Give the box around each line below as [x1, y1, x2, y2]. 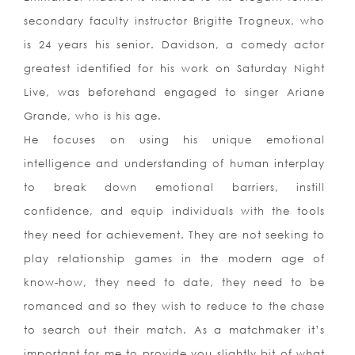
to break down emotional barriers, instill [24, 181, 326, 194]
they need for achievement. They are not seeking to [24, 228, 326, 242]
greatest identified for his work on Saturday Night [24, 62, 326, 75]
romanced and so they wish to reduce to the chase [24, 300, 326, 313]
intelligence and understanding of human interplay [24, 157, 326, 170]
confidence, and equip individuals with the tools [24, 204, 326, 218]
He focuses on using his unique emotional [24, 133, 326, 147]
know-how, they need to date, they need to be [24, 276, 326, 289]
